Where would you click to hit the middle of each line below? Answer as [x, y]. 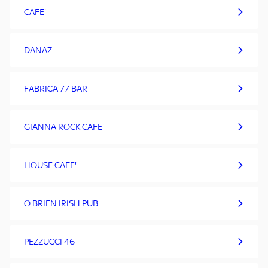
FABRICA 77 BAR [56, 89]
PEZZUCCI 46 [49, 242]
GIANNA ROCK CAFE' [64, 127]
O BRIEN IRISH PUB [61, 203]
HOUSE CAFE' [50, 165]
